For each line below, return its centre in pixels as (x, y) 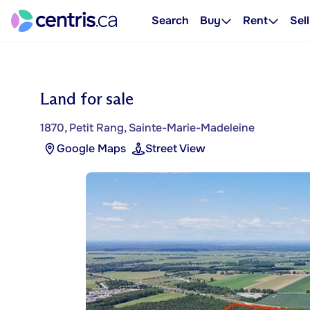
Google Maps (91, 148)
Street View (175, 148)
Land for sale (87, 99)
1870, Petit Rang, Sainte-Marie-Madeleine (147, 128)
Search (170, 20)
